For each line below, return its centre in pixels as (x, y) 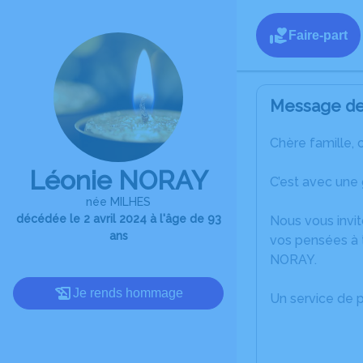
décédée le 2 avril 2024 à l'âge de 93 (118, 219)
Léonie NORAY (118, 180)
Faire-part (318, 35)
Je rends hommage (128, 293)
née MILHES (118, 202)
